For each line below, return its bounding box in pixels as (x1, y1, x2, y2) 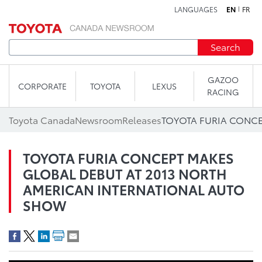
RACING (207, 86, 240, 98)
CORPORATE (18, 80, 67, 92)
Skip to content (98, 8, 164, 21)
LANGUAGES (174, 4, 218, 14)
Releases (122, 113, 161, 126)
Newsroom (75, 113, 122, 126)
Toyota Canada (9, 113, 75, 126)
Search (211, 40, 240, 53)
